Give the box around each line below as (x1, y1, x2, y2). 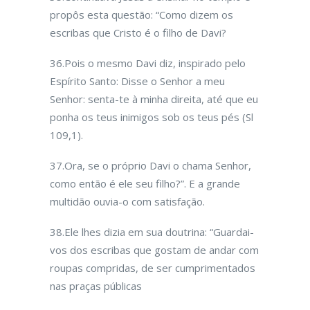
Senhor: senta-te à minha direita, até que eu (50, 92, 258, 106)
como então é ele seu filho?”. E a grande (50, 176, 240, 190)
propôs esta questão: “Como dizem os (50, 8, 233, 21)
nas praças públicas (50, 279, 142, 293)
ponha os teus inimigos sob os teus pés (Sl (50, 110, 253, 124)
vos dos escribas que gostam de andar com (50, 243, 259, 257)
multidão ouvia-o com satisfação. (50, 194, 205, 208)
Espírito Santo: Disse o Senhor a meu (50, 74, 225, 88)
